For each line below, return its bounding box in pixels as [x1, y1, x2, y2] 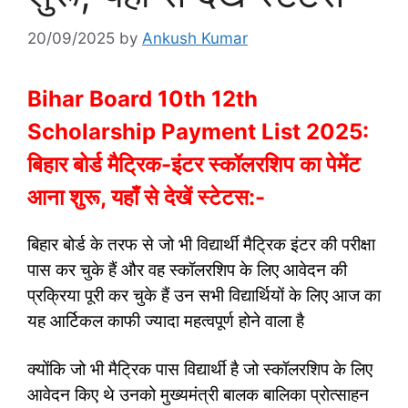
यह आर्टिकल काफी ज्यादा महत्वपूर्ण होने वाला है [27, 310, 304, 331]
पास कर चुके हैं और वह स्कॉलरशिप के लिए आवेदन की [27, 259, 347, 280]
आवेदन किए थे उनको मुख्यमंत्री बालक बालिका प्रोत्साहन [27, 384, 369, 406]
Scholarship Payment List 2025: [27, 117, 369, 145]
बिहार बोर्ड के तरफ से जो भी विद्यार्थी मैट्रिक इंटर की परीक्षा [27, 233, 375, 255]
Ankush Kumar [142, 28, 248, 47]
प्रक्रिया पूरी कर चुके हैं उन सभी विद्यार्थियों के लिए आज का [27, 284, 381, 306]
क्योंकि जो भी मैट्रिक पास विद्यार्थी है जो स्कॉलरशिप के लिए [27, 359, 372, 381]
